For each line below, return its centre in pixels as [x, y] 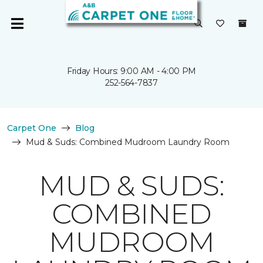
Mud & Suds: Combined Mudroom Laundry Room [128, 142]
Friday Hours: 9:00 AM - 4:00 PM [131, 71]
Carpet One [32, 128]
